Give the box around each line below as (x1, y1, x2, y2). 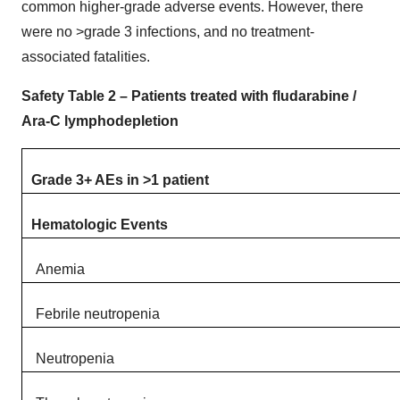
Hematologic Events (31, 217, 168, 232)
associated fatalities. (21, 49, 150, 64)
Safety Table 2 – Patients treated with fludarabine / (21, 88, 356, 104)
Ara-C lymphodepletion (21, 113, 179, 129)
